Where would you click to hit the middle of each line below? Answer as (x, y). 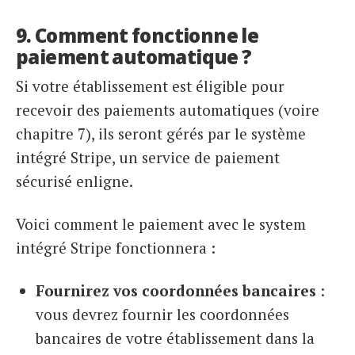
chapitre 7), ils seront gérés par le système (161, 134)
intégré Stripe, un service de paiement (148, 158)
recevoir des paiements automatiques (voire (168, 110)
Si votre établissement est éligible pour (150, 86)
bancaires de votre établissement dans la (175, 338)
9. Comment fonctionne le (137, 35)
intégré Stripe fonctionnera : (116, 248)
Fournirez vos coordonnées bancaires (176, 290)
